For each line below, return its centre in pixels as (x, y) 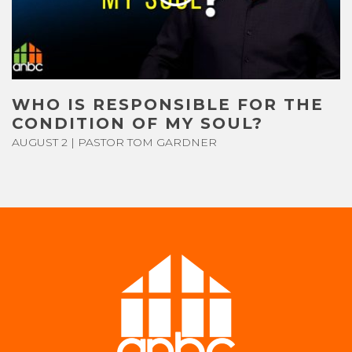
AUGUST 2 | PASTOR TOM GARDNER (114, 142)
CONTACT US (88, 22)
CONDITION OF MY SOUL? (137, 123)
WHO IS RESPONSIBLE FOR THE (168, 104)
